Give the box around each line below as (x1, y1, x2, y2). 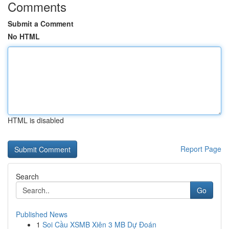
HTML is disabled (8, 115, 64, 125)
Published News (16, 209, 67, 219)
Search (16, 171, 39, 181)
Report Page (180, 144, 221, 154)
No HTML (8, 31, 40, 41)
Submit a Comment (8, 18, 74, 29)
